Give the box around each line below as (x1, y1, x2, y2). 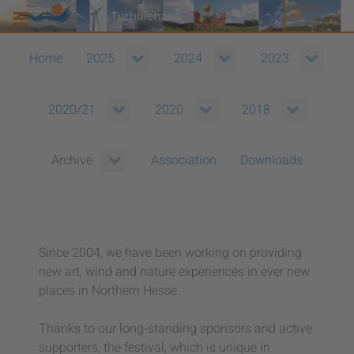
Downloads (240, 150, 303, 170)
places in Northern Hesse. (39, 281, 180, 301)
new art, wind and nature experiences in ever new (39, 262, 310, 282)
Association (151, 150, 217, 170)
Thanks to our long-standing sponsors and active (39, 319, 312, 339)
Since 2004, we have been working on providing (39, 243, 302, 263)
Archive (51, 151, 92, 171)
